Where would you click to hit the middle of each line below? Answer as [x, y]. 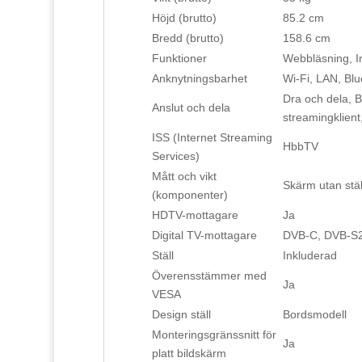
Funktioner [179, 59]
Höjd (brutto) [184, 18]
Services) [175, 156]
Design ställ [181, 315]
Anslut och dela [191, 108]
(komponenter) [189, 195]
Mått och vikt [184, 177]
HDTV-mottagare [195, 215]
